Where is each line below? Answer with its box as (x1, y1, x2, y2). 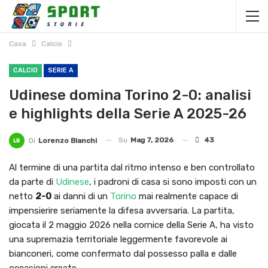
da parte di (9, 176, 56, 187)
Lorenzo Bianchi (38, 136, 97, 145)
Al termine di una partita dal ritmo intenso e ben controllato (9, 162, 255, 173)
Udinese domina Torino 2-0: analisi (9, 87, 251, 103)
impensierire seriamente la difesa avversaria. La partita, (9, 205, 234, 216)
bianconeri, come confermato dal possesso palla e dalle (9, 248, 237, 259)
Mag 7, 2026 (130, 136, 173, 144)
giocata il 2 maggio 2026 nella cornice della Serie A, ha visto (9, 219, 254, 230)
